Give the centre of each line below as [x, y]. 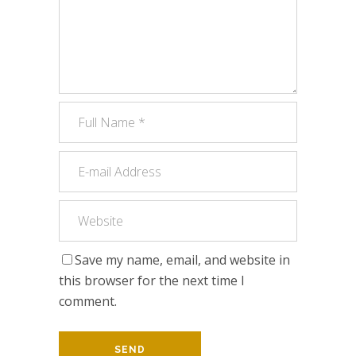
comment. [88, 301]
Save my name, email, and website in [182, 259]
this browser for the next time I [152, 280]
